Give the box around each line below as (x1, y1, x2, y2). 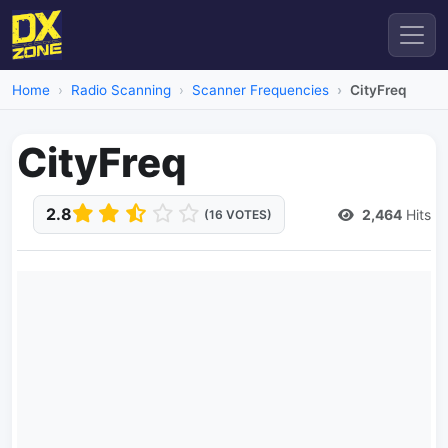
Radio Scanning (71, 82, 171, 98)
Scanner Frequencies (192, 82, 329, 98)
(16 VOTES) (204, 207, 272, 222)
